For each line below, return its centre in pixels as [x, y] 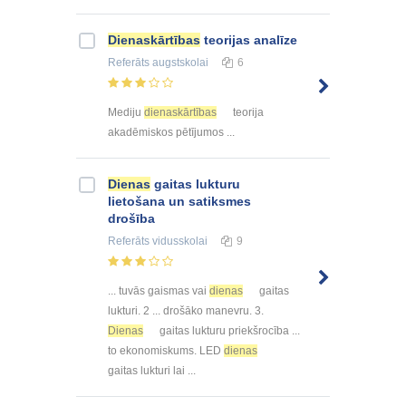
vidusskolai [179, 242]
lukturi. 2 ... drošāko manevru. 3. [186, 310]
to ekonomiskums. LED [166, 350]
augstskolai [179, 63]
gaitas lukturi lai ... [152, 370]
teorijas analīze [249, 40]
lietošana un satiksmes [179, 202]
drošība [131, 219]
